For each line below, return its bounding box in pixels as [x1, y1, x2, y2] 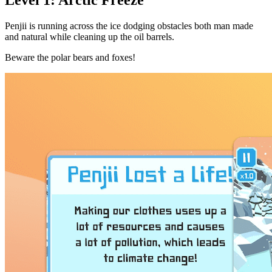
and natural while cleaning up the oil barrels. [5, 31, 174, 42]
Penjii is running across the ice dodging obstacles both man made [5, 20, 253, 31]
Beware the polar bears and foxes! [5, 52, 135, 63]
